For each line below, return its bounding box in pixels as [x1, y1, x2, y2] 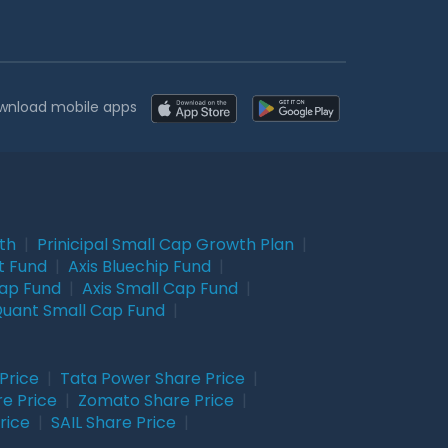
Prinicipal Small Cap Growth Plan [37, 232, 294, 256]
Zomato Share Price [78, 388, 234, 412]
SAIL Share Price [51, 410, 176, 434]
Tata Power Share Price [60, 366, 245, 390]
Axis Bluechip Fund [68, 254, 211, 278]
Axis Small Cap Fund [82, 276, 238, 300]
